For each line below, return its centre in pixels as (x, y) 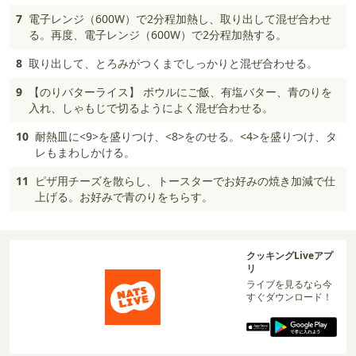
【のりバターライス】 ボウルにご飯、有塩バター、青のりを (180, 92)
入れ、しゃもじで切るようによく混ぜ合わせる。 (151, 108)
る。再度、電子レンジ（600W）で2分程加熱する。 (158, 35)
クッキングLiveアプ (289, 255)
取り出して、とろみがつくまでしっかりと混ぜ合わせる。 (173, 63)
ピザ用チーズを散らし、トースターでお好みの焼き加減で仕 (185, 181)
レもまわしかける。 (85, 152)
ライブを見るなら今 (289, 284)
